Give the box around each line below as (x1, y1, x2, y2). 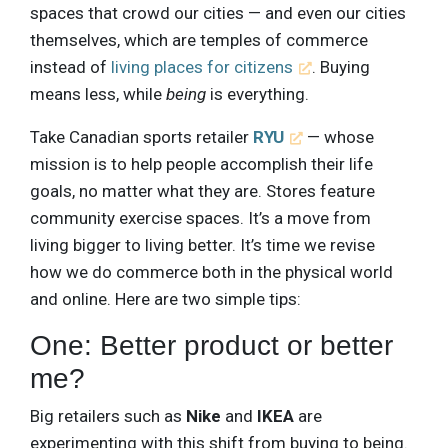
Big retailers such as (30, 405, 186, 426)
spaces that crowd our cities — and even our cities (30, 2, 406, 23)
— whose (303, 126, 375, 147)
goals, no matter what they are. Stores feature (30, 180, 375, 201)
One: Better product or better (30, 329, 393, 361)
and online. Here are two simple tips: (30, 288, 301, 309)
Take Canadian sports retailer (30, 126, 253, 147)
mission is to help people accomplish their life (30, 153, 373, 174)
